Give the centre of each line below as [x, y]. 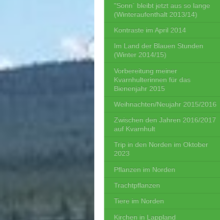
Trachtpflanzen [137, 185]
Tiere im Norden [139, 201]
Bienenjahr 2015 [139, 88]
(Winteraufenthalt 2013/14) [156, 14]
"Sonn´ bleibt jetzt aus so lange [162, 5]
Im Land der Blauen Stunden [159, 46]
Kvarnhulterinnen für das [152, 79]
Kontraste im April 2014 [150, 30]
